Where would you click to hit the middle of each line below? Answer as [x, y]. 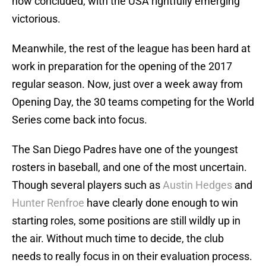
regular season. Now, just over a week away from [127, 84]
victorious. [36, 19]
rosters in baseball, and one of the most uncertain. [129, 167]
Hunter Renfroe [48, 203]
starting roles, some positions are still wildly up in [126, 221]
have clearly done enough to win [161, 203]
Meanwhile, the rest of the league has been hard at [131, 49]
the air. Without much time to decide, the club [118, 239]
